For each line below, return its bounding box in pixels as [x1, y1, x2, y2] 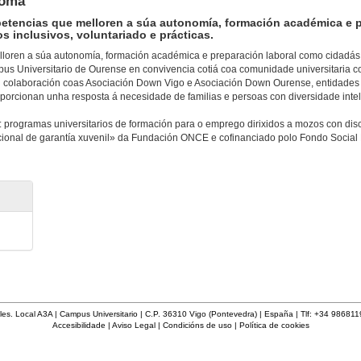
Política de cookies [239, 321, 309, 330]
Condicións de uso [162, 321, 232, 330]
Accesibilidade [52, 321, 106, 330]
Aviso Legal [111, 321, 156, 330]
